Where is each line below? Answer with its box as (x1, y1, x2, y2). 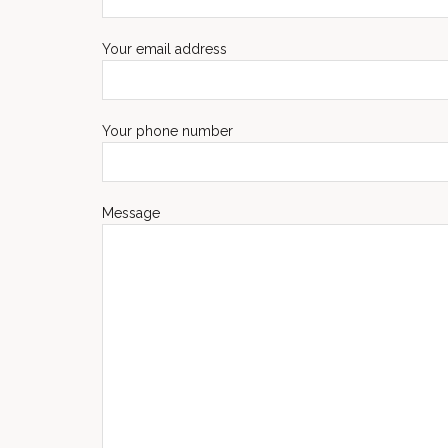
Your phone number (102, 123, 233, 139)
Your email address (102, 41, 227, 57)
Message (102, 205, 160, 221)
